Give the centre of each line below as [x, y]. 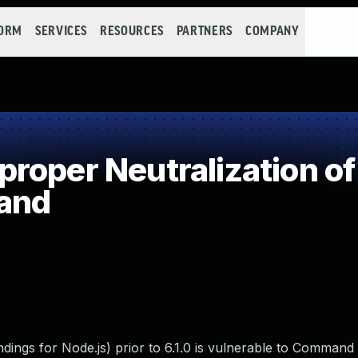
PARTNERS [204, 32]
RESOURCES [132, 32]
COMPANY [272, 32]
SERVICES [61, 32]
